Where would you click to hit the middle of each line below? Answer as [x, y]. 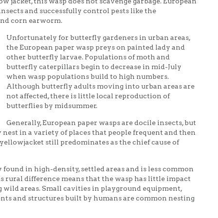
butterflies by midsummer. [52, 106]
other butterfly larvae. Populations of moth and [88, 57]
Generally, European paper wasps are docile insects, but [101, 123]
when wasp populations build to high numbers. [88, 77]
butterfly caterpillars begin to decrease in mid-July [94, 67]
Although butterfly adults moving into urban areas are [100, 86]
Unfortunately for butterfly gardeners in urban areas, [98, 38]
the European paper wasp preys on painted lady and [96, 47]
